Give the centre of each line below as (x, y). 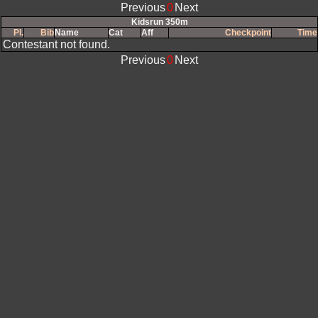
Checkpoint (248, 33)
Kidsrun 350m (159, 22)
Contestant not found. (56, 44)
